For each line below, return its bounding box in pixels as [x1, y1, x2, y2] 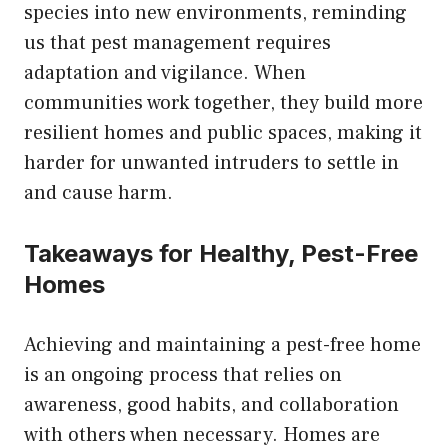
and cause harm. [24, 179, 173, 206]
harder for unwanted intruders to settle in [24, 149, 399, 176]
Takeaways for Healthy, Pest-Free [24, 238, 418, 268]
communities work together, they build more [24, 89, 423, 116]
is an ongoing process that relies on [24, 361, 342, 388]
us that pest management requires [24, 29, 331, 56]
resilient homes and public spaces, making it [24, 119, 422, 146]
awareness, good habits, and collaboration [24, 391, 399, 418]
